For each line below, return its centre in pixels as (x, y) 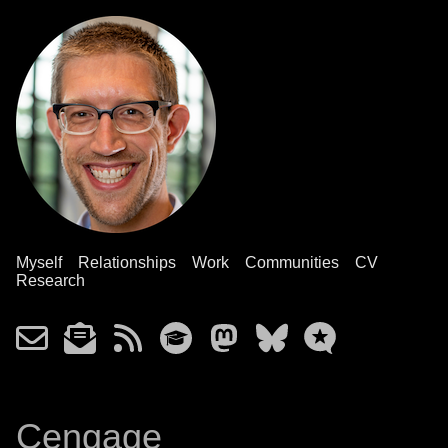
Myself (39, 262)
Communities (292, 262)
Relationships (127, 262)
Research (50, 280)
